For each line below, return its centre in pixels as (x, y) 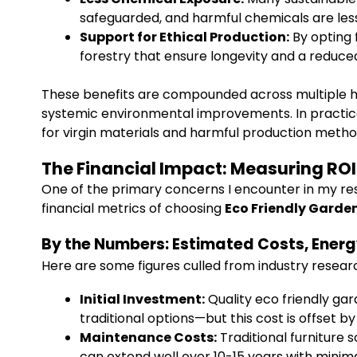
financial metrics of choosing (133, 208)
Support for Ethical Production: (184, 37)
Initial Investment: (142, 299)
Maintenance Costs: (148, 337)
